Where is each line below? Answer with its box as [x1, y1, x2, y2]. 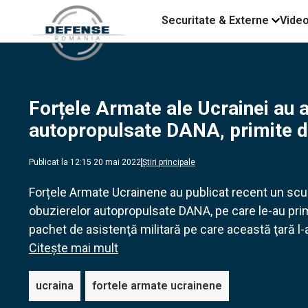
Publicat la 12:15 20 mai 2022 [29, 157, 141, 167]
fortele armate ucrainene [92, 279, 222, 292]
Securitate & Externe [162, 14, 269, 27]
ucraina [36, 279, 74, 292]
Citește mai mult [29, 241, 118, 255]
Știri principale [142, 157, 195, 167]
